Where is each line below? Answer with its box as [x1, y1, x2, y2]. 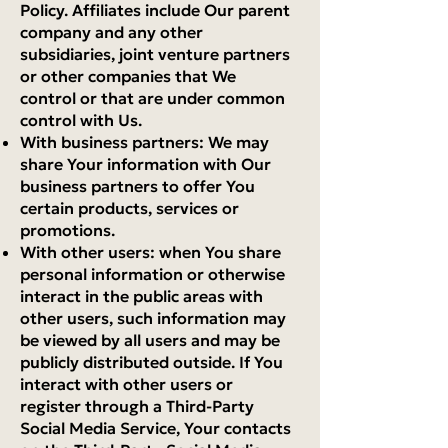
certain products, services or [20, 198, 239, 218]
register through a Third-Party [20, 396, 254, 416]
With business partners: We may [20, 132, 269, 152]
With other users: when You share [20, 242, 281, 262]
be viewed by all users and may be [20, 330, 280, 350]
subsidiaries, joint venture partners [20, 44, 290, 64]
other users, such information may [20, 308, 286, 328]
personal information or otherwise [20, 264, 285, 284]
